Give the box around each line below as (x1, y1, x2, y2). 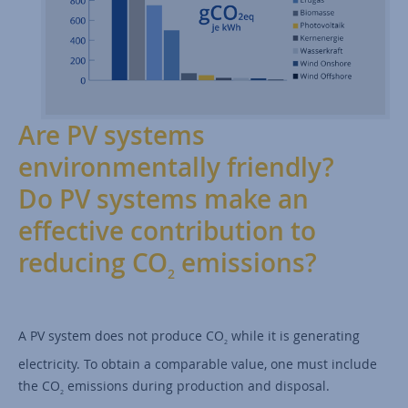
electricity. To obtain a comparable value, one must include (18, 355, 377, 373)
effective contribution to (18, 213, 316, 248)
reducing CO (18, 245, 168, 280)
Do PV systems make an (18, 181, 309, 216)
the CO (18, 377, 60, 395)
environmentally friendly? (18, 149, 334, 184)
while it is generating (228, 327, 360, 345)
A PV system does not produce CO (18, 327, 224, 345)
